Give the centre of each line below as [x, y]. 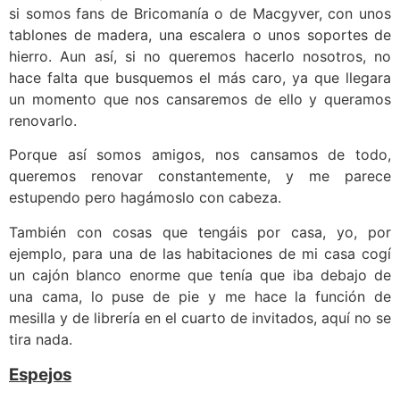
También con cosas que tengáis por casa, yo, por [200, 232]
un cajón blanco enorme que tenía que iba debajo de [200, 275]
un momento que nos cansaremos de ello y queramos [200, 99]
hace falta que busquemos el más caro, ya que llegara [200, 77]
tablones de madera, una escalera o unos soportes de [200, 34]
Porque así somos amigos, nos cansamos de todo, [200, 155]
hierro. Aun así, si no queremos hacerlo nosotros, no [200, 56]
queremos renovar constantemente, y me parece [200, 176]
